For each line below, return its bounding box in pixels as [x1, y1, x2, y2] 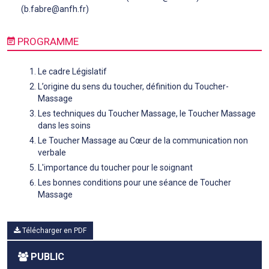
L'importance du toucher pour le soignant [38, 162, 193, 172]
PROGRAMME [15, 35, 79, 47]
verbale [38, 147, 66, 157]
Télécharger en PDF [20, 226, 86, 235]
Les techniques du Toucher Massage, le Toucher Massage [38, 108, 256, 118]
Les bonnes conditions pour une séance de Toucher [38, 177, 231, 187]
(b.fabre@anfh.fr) [21, 4, 89, 14]
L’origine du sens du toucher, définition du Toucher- [38, 81, 229, 91]
